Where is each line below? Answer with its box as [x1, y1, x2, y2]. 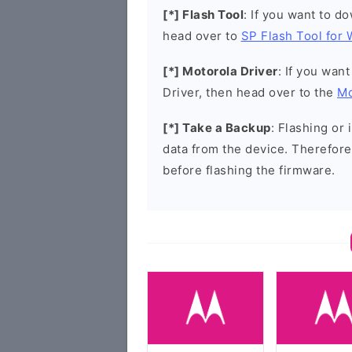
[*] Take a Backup [163, 120, 271, 135]
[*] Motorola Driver [163, 64, 278, 79]
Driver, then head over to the [163, 85, 337, 100]
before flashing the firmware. [163, 163, 335, 178]
